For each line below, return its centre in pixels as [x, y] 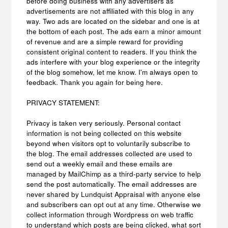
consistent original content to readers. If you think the [112, 52]
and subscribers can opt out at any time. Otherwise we [114, 205]
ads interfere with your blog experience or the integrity [113, 62]
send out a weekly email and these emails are [100, 164]
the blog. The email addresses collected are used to [110, 154]
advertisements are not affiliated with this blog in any [110, 11]
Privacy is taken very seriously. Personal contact [104, 123]
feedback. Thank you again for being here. [95, 82]
